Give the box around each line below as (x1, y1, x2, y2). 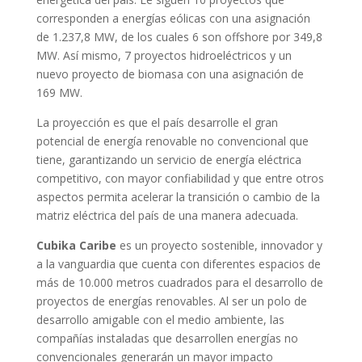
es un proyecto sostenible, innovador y (116, 237, 322, 253)
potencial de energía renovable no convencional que (36, 133, 309, 149)
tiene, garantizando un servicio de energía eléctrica (36, 151, 301, 167)
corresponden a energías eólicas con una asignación (36, 10, 310, 26)
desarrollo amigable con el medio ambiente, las (36, 311, 284, 327)
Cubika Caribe (36, 237, 116, 253)
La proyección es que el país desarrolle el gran (36, 114, 278, 130)
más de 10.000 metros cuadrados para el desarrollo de (36, 274, 323, 290)
